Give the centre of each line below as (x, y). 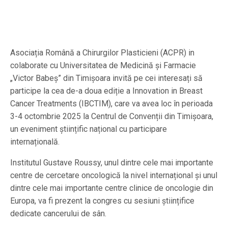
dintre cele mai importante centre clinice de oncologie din (112, 188)
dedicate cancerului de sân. (58, 213)
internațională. (35, 142)
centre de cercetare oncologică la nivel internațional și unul (114, 175)
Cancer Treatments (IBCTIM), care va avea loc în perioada (111, 104)
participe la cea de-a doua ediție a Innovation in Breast (106, 91)
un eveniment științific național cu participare (89, 129)
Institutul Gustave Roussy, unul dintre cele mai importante (112, 163)
